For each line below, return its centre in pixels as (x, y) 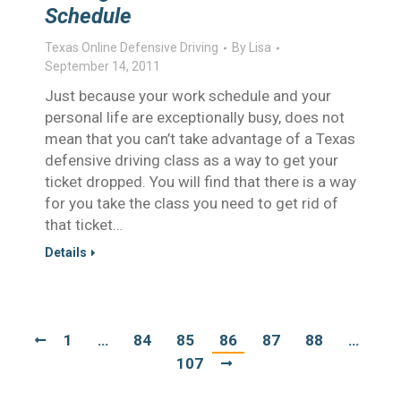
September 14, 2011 (102, 66)
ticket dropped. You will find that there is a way (200, 182)
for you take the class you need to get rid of (192, 203)
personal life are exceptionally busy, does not (195, 117)
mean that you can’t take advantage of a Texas (200, 139)
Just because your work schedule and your (188, 96)
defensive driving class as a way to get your (192, 160)
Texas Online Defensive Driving (132, 47)
